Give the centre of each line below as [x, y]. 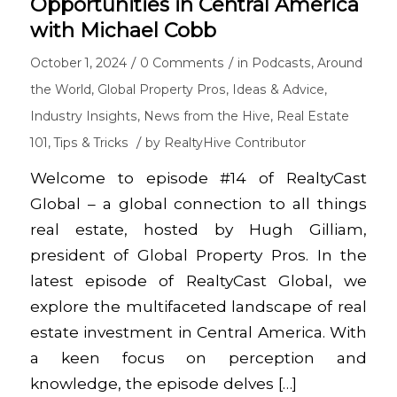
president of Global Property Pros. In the [198, 254]
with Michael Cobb [123, 31]
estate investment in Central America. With [198, 331]
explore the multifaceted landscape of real [198, 306]
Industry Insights [83, 117]
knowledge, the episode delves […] [163, 383]
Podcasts [281, 63]
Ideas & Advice [278, 90]
